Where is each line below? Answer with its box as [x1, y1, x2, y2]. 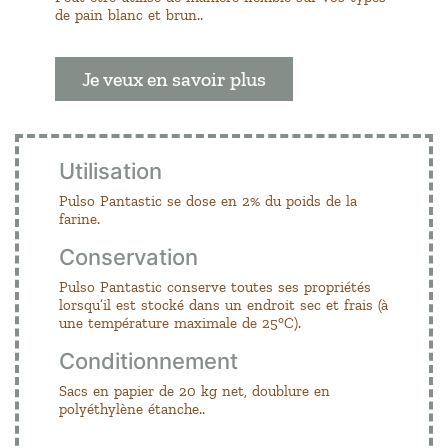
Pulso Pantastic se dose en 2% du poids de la [59, 191, 357, 210]
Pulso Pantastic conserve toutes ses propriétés [59, 277, 371, 296]
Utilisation [59, 157, 162, 184]
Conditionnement [59, 347, 238, 374]
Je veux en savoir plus [82, 66, 266, 91]
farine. [59, 209, 100, 228]
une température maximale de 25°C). [59, 313, 301, 332]
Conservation [59, 243, 198, 270]
